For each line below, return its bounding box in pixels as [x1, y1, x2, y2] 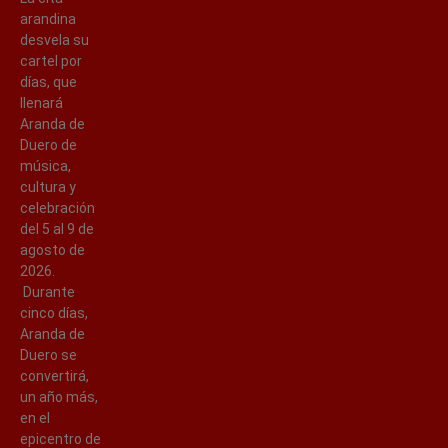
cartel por [20, 52, 82, 69]
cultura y [20, 178, 76, 195]
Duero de [20, 136, 77, 153]
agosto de [20, 241, 85, 258]
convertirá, [20, 367, 89, 384]
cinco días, [20, 304, 88, 321]
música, [20, 157, 71, 174]
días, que [20, 73, 77, 90]
